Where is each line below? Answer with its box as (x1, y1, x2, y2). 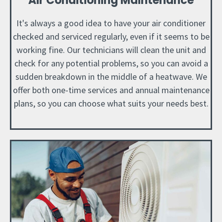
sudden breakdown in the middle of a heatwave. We (15, 70, 207, 82)
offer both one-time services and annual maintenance (12, 84, 210, 96)
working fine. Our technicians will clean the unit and (16, 44, 206, 55)
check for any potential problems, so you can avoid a (14, 57, 208, 69)
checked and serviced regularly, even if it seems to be (12, 30, 210, 42)
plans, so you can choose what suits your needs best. (13, 97, 209, 109)
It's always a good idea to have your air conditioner (16, 17, 206, 29)
